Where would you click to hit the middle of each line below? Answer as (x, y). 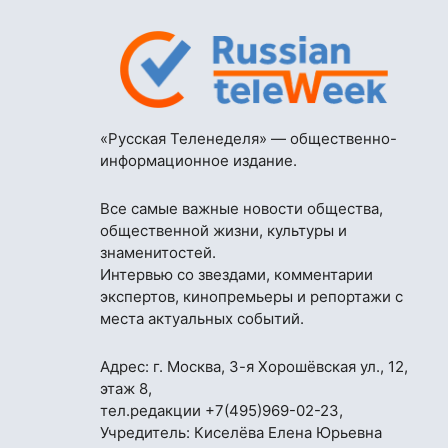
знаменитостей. (158, 252)
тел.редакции (152, 410)
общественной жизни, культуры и (223, 230)
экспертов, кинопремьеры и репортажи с (251, 296)
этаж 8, (126, 388)
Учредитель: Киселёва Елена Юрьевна (241, 432)
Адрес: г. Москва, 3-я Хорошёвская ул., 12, (254, 366)
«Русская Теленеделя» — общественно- (248, 138)
